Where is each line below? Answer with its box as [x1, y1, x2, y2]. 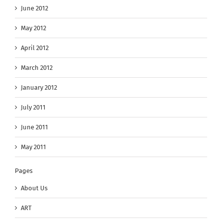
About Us [21, 184, 48, 192]
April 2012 [21, 44, 49, 52]
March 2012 [21, 63, 53, 71]
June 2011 [21, 123, 48, 131]
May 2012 [21, 24, 46, 32]
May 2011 [21, 143, 46, 151]
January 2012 [21, 83, 57, 91]
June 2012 [21, 4, 48, 12]
